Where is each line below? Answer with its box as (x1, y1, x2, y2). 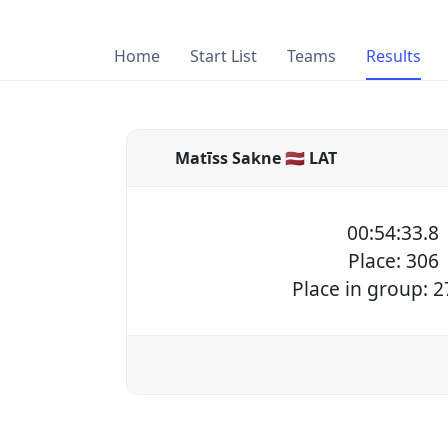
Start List (190, 45, 257, 68)
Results (366, 45, 421, 68)
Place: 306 (347, 247, 439, 275)
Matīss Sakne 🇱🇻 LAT (175, 147, 337, 170)
